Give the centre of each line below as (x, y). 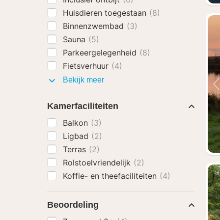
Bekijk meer (82, 80)
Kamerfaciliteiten (83, 106)
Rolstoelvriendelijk (98, 163)
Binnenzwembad (95, 26)
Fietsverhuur (87, 66)
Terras (76, 149)
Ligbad (77, 136)
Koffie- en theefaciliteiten (111, 176)
